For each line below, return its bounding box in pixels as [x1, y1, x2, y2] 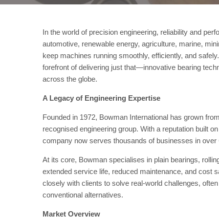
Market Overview [43, 210, 100, 218]
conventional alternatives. [43, 191, 127, 199]
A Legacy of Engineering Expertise [43, 94, 160, 102]
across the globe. [43, 75, 101, 83]
